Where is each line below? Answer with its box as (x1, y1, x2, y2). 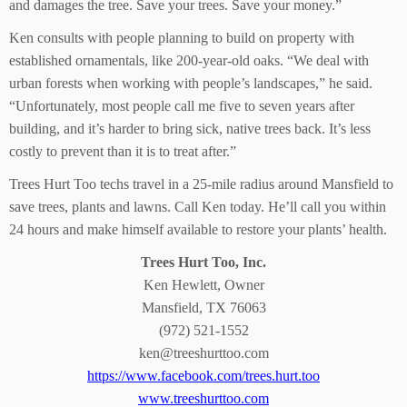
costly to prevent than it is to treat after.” (9, 144, 236, 160)
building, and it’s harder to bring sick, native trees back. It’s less (9, 121, 371, 137)
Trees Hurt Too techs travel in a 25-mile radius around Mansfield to (9, 176, 393, 193)
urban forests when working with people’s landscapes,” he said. (9, 75, 372, 92)
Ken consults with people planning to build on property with (9, 30, 354, 46)
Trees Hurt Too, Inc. (141, 254, 266, 271)
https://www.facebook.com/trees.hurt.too (87, 368, 320, 384)
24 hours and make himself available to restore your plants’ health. (9, 222, 387, 238)
